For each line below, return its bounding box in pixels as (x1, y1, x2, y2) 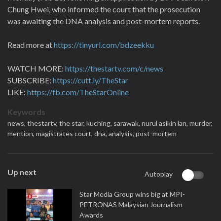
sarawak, (113, 119, 142, 127)
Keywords (7, 107, 45, 116)
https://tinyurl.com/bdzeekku (54, 40, 154, 49)
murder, (189, 119, 213, 127)
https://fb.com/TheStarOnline (27, 87, 129, 97)
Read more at (7, 40, 54, 49)
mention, (7, 129, 36, 138)
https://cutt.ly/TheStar (53, 75, 128, 85)
